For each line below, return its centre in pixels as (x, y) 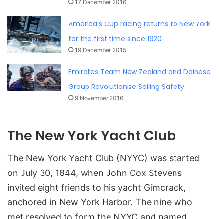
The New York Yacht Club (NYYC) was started (103, 158)
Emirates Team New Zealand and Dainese (140, 72)
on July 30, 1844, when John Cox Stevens (95, 173)
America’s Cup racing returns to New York (140, 24)
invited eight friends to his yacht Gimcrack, (97, 188)
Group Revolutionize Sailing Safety (127, 86)
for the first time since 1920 (115, 38)
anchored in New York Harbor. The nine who (100, 202)
